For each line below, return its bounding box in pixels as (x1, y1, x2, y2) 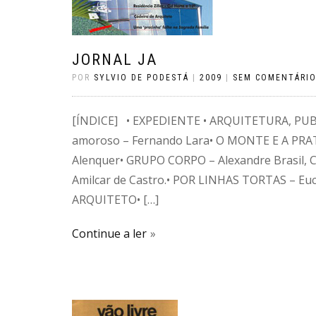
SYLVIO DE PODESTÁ (94, 73, 189, 83)
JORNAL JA (72, 51, 157, 68)
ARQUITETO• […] (72, 192, 159, 207)
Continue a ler (72, 226, 147, 241)
